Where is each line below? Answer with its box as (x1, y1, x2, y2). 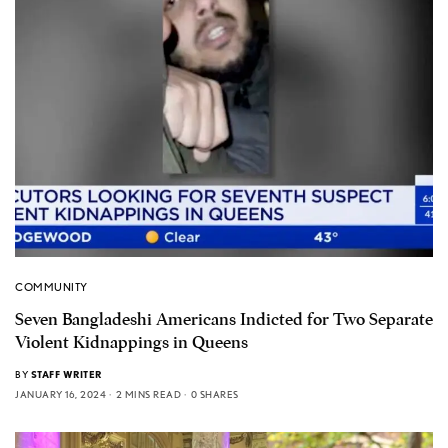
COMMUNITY (15, 280, 88, 295)
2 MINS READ (115, 388, 181, 401)
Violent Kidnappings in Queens (15, 332, 248, 354)
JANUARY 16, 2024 (15, 388, 106, 401)
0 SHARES (190, 388, 239, 401)
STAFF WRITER (30, 368, 102, 381)
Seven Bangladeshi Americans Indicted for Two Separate (15, 309, 433, 331)
